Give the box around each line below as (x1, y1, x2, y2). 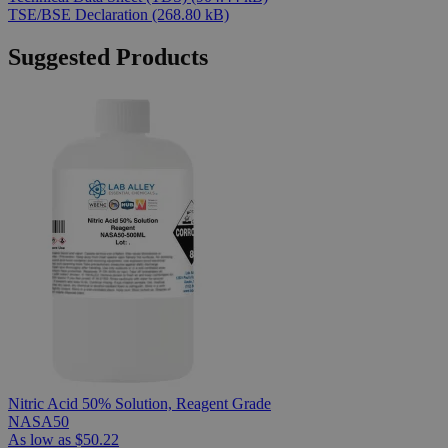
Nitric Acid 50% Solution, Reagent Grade (8, 395, 271, 413)
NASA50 (8, 413, 69, 431)
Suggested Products (8, 44, 208, 71)
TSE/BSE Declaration (8, 6, 152, 24)
